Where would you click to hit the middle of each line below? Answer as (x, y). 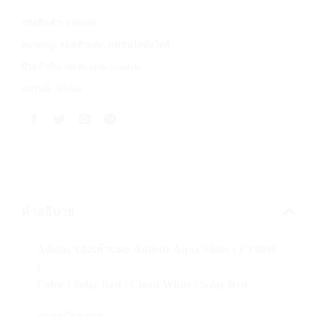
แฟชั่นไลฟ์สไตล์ (139, 45)
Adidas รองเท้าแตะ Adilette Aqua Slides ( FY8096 (157, 250)
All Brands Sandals (102, 67)
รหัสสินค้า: (43, 23)
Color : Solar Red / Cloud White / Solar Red (142, 285)
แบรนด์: (38, 89)
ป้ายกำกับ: (43, 67)
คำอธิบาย (48, 212)
